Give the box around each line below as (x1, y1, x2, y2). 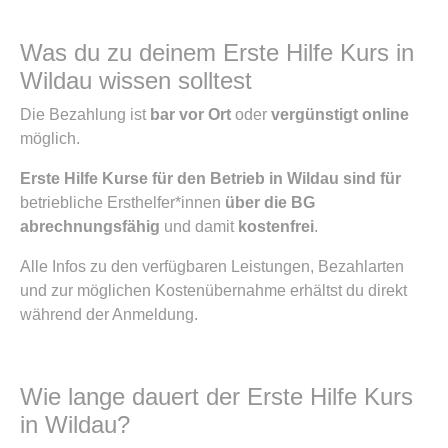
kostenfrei (238, 218, 314, 235)
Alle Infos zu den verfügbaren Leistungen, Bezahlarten (20, 258, 404, 275)
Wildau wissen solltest (20, 67, 252, 94)
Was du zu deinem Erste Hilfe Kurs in (20, 39, 414, 66)
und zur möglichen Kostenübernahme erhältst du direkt (20, 282, 407, 299)
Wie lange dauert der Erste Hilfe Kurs (20, 383, 413, 410)
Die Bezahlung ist (20, 106, 150, 123)
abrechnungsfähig (20, 218, 160, 235)
